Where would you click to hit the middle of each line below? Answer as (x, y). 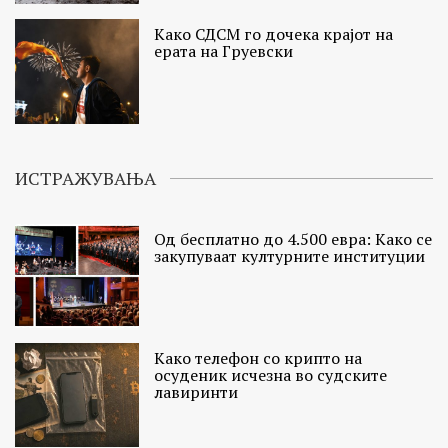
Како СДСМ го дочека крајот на (274, 34)
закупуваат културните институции (290, 255)
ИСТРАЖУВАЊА (85, 177)
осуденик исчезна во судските (271, 374)
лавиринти (196, 391)
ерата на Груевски (224, 51)
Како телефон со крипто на (258, 357)
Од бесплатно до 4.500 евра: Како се (293, 238)
